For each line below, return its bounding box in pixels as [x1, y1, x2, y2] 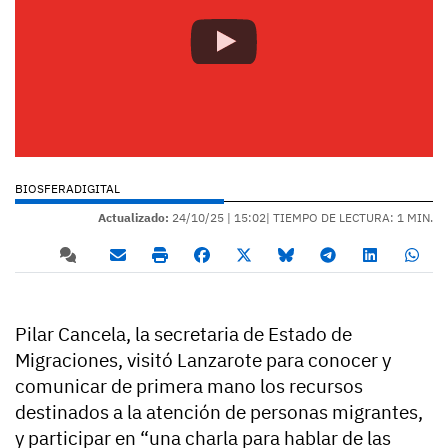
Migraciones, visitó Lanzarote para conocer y [15, 348, 391, 373]
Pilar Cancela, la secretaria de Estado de [15, 322, 352, 347]
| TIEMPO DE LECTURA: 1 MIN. [266, 210, 433, 226]
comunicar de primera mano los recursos [15, 374, 363, 399]
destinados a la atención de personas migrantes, [15, 400, 423, 425]
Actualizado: [98, 210, 169, 226]
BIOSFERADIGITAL [15, 181, 120, 197]
